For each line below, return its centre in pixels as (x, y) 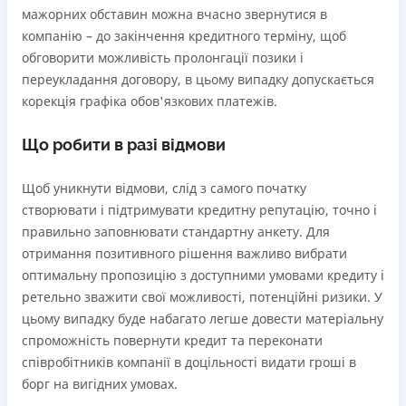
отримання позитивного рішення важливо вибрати (184, 253)
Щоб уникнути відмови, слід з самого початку (164, 188)
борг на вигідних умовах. (100, 384)
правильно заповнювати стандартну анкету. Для (176, 232)
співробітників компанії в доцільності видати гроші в (189, 362)
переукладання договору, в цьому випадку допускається (198, 79)
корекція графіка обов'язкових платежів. (150, 101)
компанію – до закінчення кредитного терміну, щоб (184, 36)
